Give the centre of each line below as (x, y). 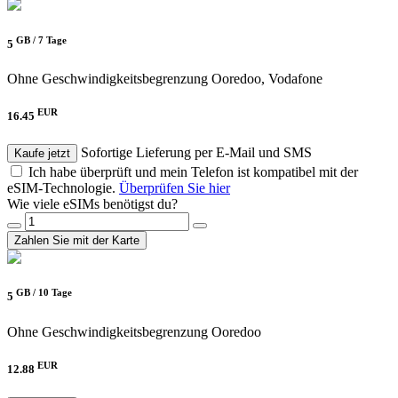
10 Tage (55, 293)
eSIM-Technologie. (63, 188)
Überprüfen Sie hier (175, 188)
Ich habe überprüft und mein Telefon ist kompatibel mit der (193, 172)
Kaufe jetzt (42, 154)
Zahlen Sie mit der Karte (77, 241)
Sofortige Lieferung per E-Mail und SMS (196, 153)
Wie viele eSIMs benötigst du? (92, 204)
